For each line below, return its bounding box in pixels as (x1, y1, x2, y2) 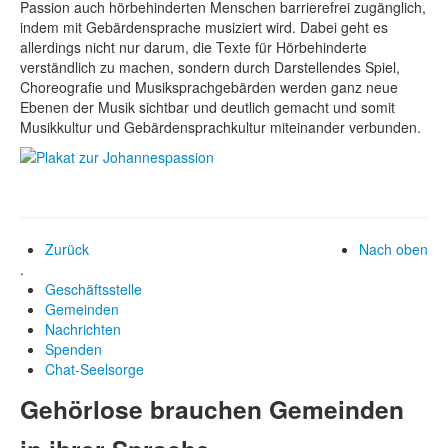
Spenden (45, 338, 102, 359)
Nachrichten (45, 318, 121, 339)
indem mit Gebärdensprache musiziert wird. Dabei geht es (20, 16, 388, 37)
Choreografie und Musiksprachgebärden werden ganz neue (20, 76, 398, 97)
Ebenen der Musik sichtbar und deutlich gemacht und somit (20, 96, 395, 117)
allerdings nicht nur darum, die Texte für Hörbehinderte (20, 36, 367, 57)
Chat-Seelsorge (45, 358, 144, 379)
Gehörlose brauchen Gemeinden (20, 390, 404, 427)
